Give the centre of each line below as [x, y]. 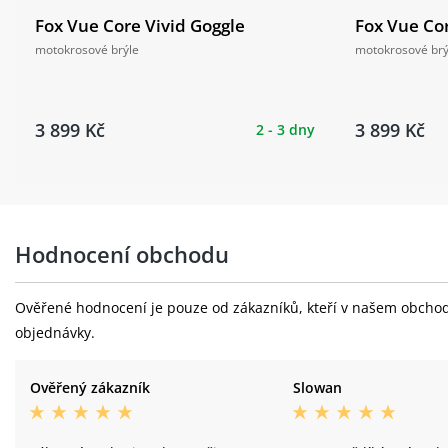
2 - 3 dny [285, 129]
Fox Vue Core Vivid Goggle [140, 25]
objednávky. [55, 332]
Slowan [317, 387]
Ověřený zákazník [90, 387]
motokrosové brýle [87, 49]
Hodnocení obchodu [122, 253]
